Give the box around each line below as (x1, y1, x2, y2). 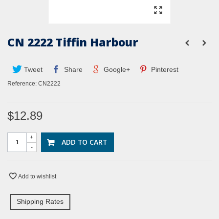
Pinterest (149, 66, 179, 74)
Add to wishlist (18, 173, 56, 180)
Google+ (101, 66, 130, 74)
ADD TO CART (62, 137, 107, 147)
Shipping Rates (17, 197, 64, 206)
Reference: (7, 80, 37, 88)
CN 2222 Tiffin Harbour (7, 34, 138, 50)
